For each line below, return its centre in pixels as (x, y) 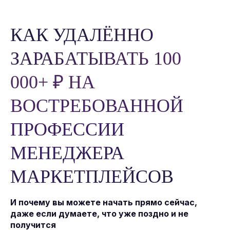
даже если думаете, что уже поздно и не (99, 214)
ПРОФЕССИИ (67, 129)
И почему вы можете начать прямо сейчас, (104, 202)
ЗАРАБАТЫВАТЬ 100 (96, 59)
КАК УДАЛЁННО (82, 35)
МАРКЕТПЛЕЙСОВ (92, 177)
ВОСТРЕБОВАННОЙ (97, 106)
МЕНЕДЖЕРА (67, 153)
